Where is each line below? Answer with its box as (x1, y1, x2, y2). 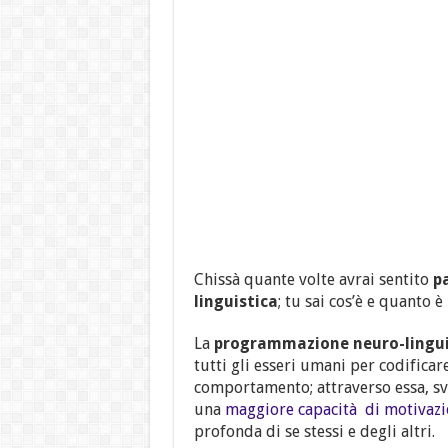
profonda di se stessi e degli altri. (193, 422, 435, 442)
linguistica (193, 292, 278, 312)
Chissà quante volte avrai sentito (193, 270, 433, 290)
